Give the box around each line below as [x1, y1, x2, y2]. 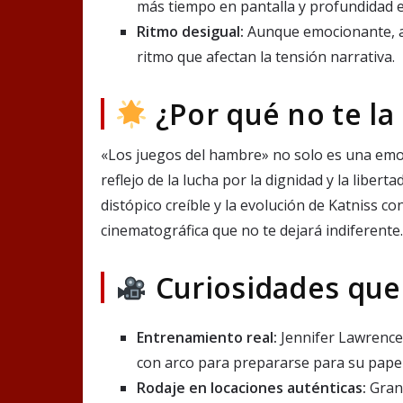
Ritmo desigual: [137, 22, 244, 42]
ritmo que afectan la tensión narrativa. [137, 47, 395, 67]
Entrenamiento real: [137, 327, 277, 348]
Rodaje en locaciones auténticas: [137, 378, 366, 399]
